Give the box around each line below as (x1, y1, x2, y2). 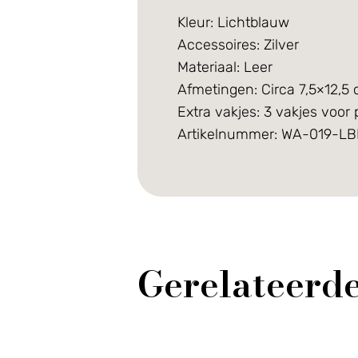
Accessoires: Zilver (177, 35, 299, 54)
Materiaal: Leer (177, 58, 272, 76)
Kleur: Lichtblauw (177, 13, 289, 31)
